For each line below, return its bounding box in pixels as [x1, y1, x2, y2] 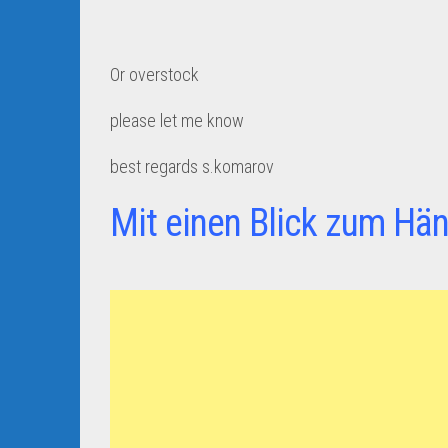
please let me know [110, 110, 248, 131]
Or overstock [110, 64, 203, 85]
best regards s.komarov [110, 156, 278, 177]
